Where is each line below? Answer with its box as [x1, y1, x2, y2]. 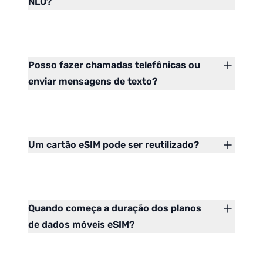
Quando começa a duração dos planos [28, 203, 201, 214]
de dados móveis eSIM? [28, 219, 134, 231]
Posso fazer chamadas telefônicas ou [28, 59, 200, 71]
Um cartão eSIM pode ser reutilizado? [28, 139, 199, 151]
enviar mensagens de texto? [28, 76, 157, 87]
